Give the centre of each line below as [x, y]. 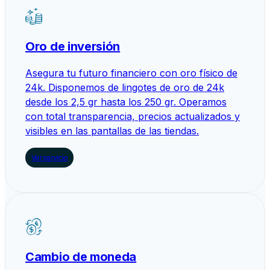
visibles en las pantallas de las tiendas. [112, 130]
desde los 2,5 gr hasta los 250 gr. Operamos [126, 102]
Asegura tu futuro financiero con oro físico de [131, 73]
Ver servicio [50, 157]
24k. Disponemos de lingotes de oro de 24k [125, 87]
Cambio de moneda [81, 256]
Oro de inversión [73, 46]
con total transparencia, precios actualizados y [133, 116]
